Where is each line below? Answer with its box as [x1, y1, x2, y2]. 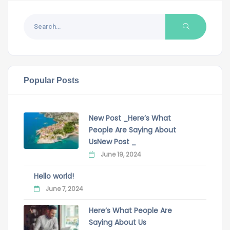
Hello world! [34, 170, 74, 181]
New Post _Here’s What [88, 112, 171, 123]
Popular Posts [24, 75, 79, 85]
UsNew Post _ [88, 136, 136, 147]
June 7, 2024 [44, 184, 83, 193]
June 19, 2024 [99, 150, 141, 159]
